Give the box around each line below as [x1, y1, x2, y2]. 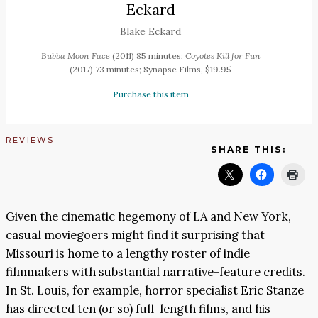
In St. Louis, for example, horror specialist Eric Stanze [6, 282, 304, 298]
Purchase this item [112, 89, 189, 100]
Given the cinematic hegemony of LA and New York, [6, 208, 291, 224]
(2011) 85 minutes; [109, 50, 185, 62]
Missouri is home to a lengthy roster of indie [6, 245, 250, 261]
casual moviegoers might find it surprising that [6, 226, 265, 243]
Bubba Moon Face [40, 50, 110, 62]
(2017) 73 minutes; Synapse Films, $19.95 [70, 64, 231, 75]
